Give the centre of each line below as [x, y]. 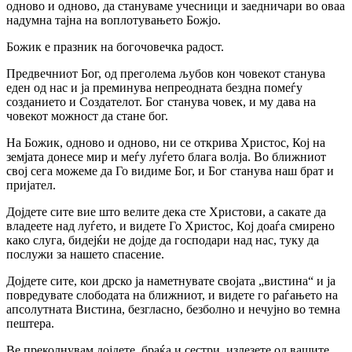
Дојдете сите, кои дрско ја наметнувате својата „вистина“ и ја [171, 280]
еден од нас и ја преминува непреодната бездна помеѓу [154, 87]
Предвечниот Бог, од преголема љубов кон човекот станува [166, 73]
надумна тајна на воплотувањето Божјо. [114, 20]
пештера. [30, 323]
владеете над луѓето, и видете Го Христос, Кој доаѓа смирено [170, 225]
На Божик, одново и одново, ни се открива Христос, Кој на [166, 142]
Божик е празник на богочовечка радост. [115, 46]
